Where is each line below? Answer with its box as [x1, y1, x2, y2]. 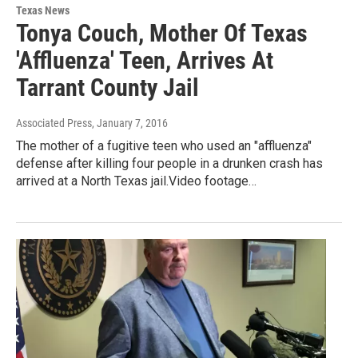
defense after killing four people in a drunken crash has [16, 156, 323, 172]
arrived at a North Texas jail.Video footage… [16, 173, 257, 189]
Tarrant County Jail [16, 74, 199, 102]
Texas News [16, 4, 70, 18]
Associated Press [16, 117, 92, 130]
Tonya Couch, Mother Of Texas [16, 19, 308, 48]
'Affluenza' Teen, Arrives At [16, 46, 273, 75]
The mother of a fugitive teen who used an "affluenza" [16, 138, 312, 154]
